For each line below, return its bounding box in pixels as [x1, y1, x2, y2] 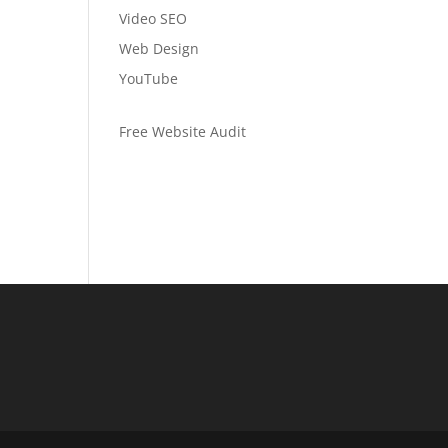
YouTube [119, 69, 179, 88]
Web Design [119, 39, 200, 58]
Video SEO [119, 9, 188, 28]
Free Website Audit [119, 122, 247, 141]
